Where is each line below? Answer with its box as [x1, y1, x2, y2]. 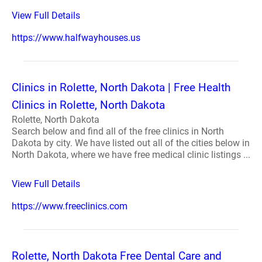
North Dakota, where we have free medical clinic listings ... [12, 149, 250, 160]
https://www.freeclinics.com [12, 201, 127, 212]
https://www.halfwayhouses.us [12, 32, 140, 43]
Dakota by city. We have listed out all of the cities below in [12, 137, 250, 149]
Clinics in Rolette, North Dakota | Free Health [12, 81, 230, 94]
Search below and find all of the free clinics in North [12, 126, 224, 137]
